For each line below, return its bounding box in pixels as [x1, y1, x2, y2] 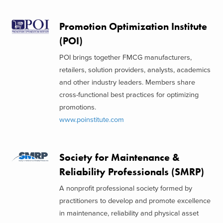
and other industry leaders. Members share [59, 78, 195, 87]
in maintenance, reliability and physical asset [59, 209, 199, 218]
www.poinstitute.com [59, 115, 124, 124]
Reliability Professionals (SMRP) [59, 165, 204, 178]
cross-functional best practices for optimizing [59, 91, 199, 99]
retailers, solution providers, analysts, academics [59, 66, 211, 74]
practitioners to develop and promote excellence [59, 197, 211, 206]
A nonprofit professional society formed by [59, 184, 192, 193]
